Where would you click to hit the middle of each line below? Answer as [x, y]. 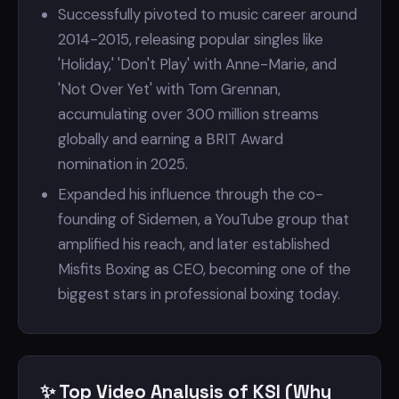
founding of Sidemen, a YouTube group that [204, 219]
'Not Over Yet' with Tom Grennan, [169, 89]
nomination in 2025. [123, 164]
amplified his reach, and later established [194, 244]
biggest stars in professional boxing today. [199, 294]
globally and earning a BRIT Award [171, 139]
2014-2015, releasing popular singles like [191, 39]
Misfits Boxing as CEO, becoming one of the [204, 269]
